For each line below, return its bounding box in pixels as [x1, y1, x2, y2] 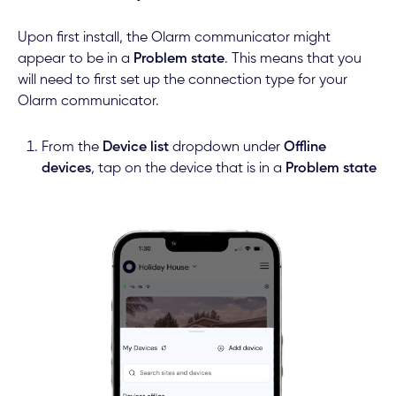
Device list [102, 140, 169, 155]
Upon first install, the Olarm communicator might [17, 30, 331, 45]
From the [41, 140, 103, 155]
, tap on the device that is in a [90, 161, 286, 176]
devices [41, 161, 91, 176]
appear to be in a [17, 51, 133, 66]
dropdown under [168, 140, 284, 155]
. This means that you [224, 51, 362, 66]
